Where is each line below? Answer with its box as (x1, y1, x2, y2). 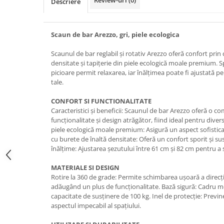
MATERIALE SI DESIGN (51, 163, 119, 172)
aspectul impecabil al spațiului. (51, 201, 141, 210)
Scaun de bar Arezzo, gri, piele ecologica (51, 30, 179, 39)
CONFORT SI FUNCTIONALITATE (51, 96, 151, 105)
